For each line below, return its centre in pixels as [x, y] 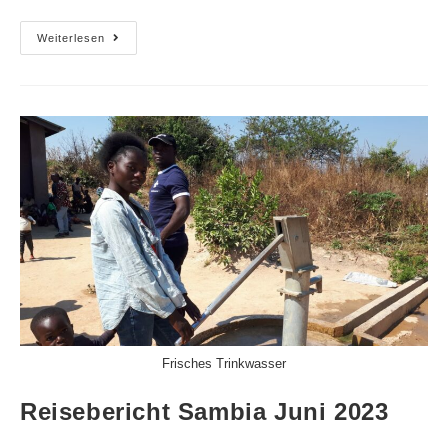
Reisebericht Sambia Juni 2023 [204, 412]
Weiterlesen [71, 38]
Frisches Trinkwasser [224, 364]
